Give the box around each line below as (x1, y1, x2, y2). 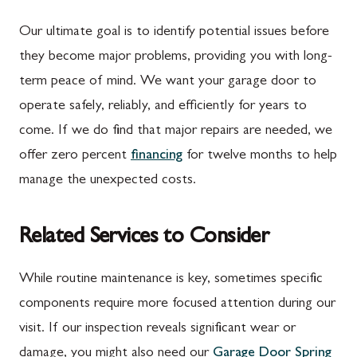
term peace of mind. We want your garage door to (19, 74, 316, 89)
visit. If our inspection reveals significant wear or (19, 321, 296, 336)
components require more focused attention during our (19, 296, 335, 312)
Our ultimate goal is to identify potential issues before (19, 25, 329, 40)
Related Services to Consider (19, 226, 269, 249)
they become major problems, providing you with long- (19, 49, 332, 65)
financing (131, 148, 182, 163)
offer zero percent (19, 148, 131, 163)
